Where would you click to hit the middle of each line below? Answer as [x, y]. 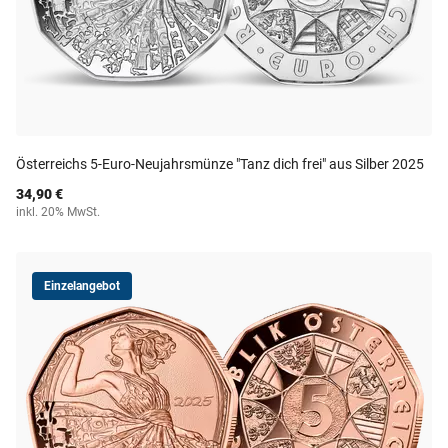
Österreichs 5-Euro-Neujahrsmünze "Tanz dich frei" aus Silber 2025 [220, 164]
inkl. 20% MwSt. [58, 212]
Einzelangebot [82, 286]
